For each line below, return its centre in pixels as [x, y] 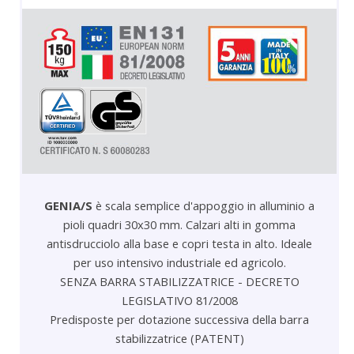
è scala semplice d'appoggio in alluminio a [203, 205]
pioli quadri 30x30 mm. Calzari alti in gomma [179, 224]
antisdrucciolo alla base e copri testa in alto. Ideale [179, 243]
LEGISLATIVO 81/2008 [179, 300]
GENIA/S [68, 205]
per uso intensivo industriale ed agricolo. [179, 262]
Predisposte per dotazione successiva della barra [179, 319]
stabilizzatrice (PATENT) [179, 338]
